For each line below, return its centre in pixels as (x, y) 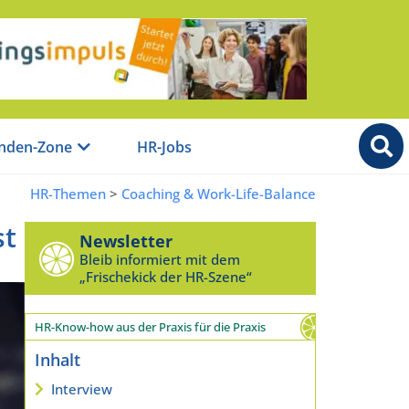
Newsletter (126, 241)
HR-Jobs (164, 147)
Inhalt (57, 359)
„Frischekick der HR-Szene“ (165, 276)
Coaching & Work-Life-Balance (219, 193)
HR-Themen (68, 193)
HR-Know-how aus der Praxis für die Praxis (150, 326)
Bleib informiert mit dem (159, 259)
